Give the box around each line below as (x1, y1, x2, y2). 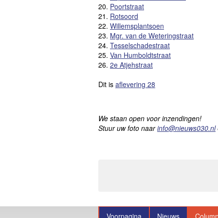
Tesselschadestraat (110, 40, 170, 51)
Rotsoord (110, 11, 138, 21)
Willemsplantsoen (110, 21, 164, 31)
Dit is (98, 79, 115, 90)
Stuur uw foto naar (98, 123, 157, 133)
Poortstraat (110, 1, 144, 12)
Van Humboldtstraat (110, 50, 171, 60)
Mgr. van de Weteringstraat (110, 31, 194, 41)
